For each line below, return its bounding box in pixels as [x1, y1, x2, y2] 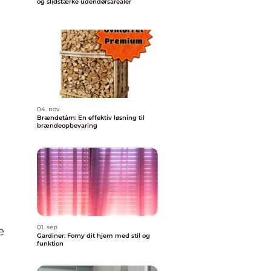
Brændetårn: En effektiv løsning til [37, 114, 145, 122]
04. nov [37, 105, 59, 113]
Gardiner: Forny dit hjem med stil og [37, 232, 150, 240]
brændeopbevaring [37, 122, 97, 129]
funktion [37, 240, 64, 247]
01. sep [37, 223, 57, 231]
